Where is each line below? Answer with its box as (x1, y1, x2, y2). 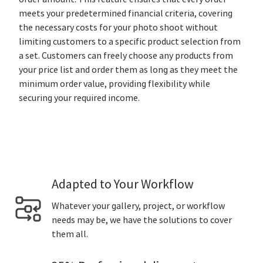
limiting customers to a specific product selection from (19, 35, 241, 48)
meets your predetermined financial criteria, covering (19, 7, 232, 19)
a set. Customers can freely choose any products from (19, 49, 233, 62)
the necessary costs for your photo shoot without (19, 21, 218, 33)
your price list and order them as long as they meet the (19, 63, 238, 76)
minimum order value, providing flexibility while (19, 77, 210, 90)
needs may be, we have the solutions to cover (52, 214, 232, 226)
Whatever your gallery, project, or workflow (52, 200, 225, 212)
